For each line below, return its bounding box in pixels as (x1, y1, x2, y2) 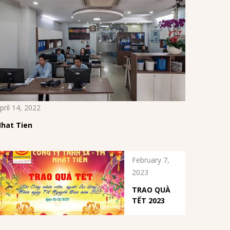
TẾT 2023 (132, 196, 165, 206)
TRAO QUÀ (132, 185, 171, 195)
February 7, (132, 155, 170, 165)
